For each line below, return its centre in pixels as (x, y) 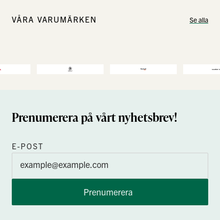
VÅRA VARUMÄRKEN (55, 19)
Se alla (199, 20)
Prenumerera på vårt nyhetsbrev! (94, 117)
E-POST (28, 146)
